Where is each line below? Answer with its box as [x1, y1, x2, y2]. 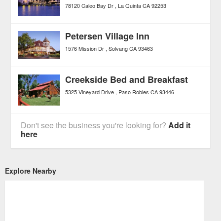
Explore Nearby [5, 166, 56, 176]
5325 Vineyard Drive [65, 87, 114, 96]
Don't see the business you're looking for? [21, 119, 169, 131]
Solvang [109, 44, 128, 53]
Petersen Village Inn [65, 30, 150, 43]
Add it [168, 119, 191, 131]
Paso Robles [118, 87, 149, 96]
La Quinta [118, 1, 142, 9]
